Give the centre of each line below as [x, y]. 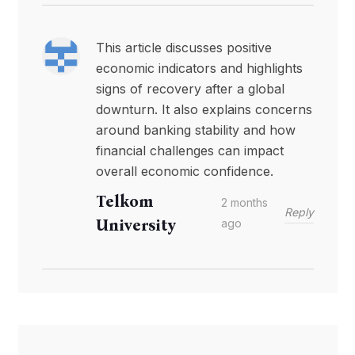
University [136, 225]
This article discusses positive [183, 47]
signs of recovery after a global [190, 88]
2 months [245, 202]
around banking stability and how [195, 130]
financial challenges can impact [189, 150]
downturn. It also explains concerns [204, 109]
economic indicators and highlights [199, 68]
